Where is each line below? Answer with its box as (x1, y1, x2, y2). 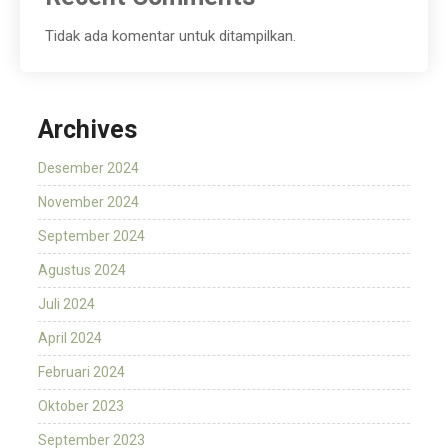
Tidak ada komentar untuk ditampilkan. (45, 27, 296, 46)
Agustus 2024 (38, 262, 126, 279)
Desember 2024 (38, 160, 139, 177)
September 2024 (38, 228, 145, 245)
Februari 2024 (38, 364, 125, 381)
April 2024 (38, 330, 102, 347)
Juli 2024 (38, 296, 95, 313)
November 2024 (38, 194, 139, 211)
